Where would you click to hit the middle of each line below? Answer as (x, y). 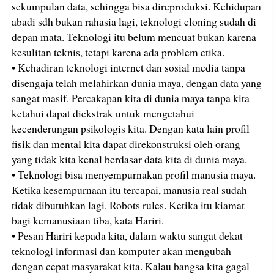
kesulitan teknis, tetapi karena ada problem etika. (118, 52)
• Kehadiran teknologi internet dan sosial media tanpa (129, 67)
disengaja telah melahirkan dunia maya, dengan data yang (137, 82)
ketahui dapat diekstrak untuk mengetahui (103, 113)
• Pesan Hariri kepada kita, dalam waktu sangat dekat (128, 235)
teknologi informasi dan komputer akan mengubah (122, 250)
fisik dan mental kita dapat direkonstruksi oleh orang (126, 143)
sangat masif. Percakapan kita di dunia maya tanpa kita (131, 98)
